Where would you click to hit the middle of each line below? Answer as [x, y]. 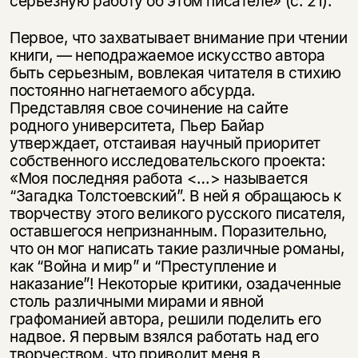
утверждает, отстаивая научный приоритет [165, 143]
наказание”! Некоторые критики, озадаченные [175, 283]
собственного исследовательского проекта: [167, 160]
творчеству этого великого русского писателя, [178, 213]
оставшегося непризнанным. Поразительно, [169, 231]
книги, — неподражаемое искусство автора [167, 55]
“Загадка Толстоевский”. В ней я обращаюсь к [175, 195]
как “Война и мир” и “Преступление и [143, 266]
